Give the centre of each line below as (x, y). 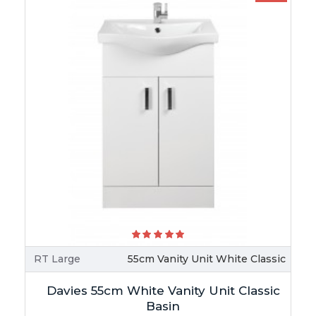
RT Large (57, 259)
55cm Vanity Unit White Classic (206, 259)
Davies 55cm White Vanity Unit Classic (163, 290)
